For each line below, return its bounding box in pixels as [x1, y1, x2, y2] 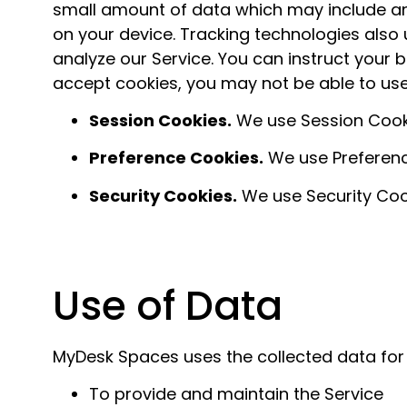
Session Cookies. [89, 108, 232, 132]
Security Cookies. [89, 184, 237, 207]
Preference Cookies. [89, 146, 263, 170]
